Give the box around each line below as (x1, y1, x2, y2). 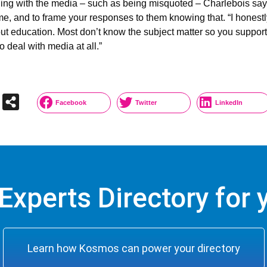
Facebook (55, 98, 87, 106)
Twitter (135, 98, 157, 106)
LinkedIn (215, 98, 243, 106)
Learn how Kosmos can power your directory (27, 241, 240, 254)
